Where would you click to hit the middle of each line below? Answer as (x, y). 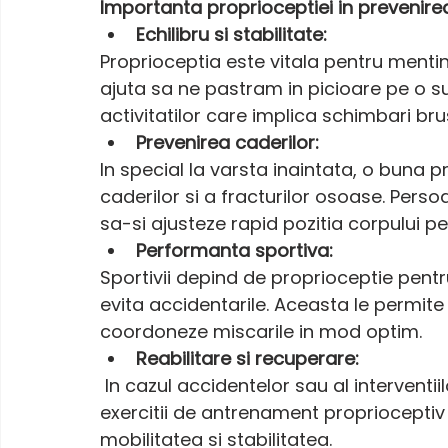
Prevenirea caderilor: (227, 142)
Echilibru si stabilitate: (231, 34)
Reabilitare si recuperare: (247, 358)
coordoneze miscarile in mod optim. (261, 331)
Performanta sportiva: (234, 250)
